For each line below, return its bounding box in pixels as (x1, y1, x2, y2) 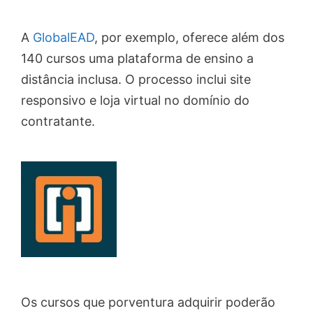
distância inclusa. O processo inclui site (21, 72, 251, 87)
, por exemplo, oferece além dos (94, 30, 284, 45)
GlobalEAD (33, 30, 94, 45)
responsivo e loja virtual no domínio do (21, 93, 249, 108)
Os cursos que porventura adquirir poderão (21, 295, 275, 310)
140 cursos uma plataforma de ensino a (21, 51, 254, 66)
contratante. (21, 114, 95, 129)
